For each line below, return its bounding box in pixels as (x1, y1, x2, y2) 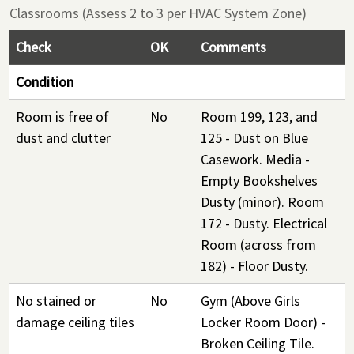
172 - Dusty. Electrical (201, 214, 327, 232)
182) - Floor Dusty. (201, 257, 308, 275)
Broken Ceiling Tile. (201, 334, 314, 352)
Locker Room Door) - (201, 313, 326, 331)
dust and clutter (16, 129, 111, 147)
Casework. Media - (201, 150, 310, 168)
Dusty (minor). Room (201, 193, 324, 211)
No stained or (16, 292, 96, 310)
